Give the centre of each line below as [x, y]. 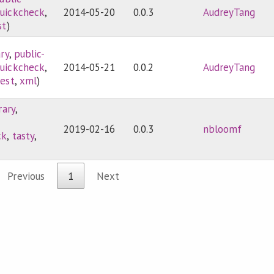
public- [29, 54]
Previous [26, 176]
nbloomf [223, 129]
